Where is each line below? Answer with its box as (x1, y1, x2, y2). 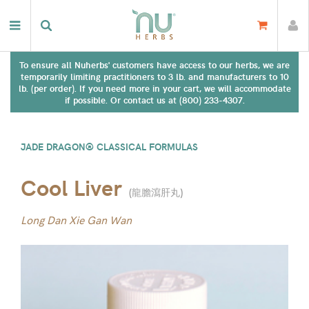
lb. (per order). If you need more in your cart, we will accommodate (18, 82, 291, 94)
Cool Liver (21, 172, 122, 202)
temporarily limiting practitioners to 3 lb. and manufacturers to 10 (20, 70, 289, 82)
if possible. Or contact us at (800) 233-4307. (64, 94, 245, 106)
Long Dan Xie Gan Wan (21, 215, 132, 228)
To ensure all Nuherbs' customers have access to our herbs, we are (19, 59, 290, 70)
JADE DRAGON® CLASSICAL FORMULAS (21, 140, 198, 153)
